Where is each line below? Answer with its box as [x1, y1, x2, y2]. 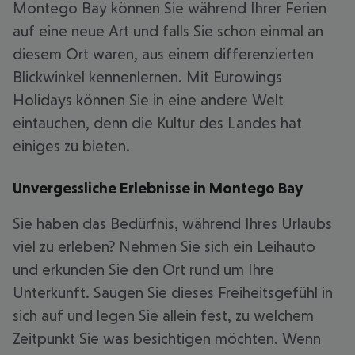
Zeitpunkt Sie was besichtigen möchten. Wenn [13, 330, 321, 347]
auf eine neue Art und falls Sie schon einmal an [13, 22, 323, 40]
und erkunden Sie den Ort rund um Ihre [13, 261, 274, 278]
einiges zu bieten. [13, 137, 130, 155]
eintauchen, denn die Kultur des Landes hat [13, 114, 302, 132]
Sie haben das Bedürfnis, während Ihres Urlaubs [13, 215, 332, 232]
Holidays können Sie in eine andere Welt [13, 91, 284, 109]
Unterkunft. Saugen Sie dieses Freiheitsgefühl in [13, 284, 333, 301]
